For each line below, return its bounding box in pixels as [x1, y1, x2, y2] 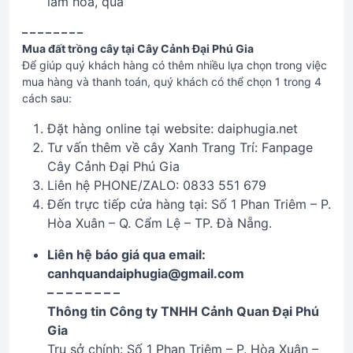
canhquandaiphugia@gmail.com [47, 266, 244, 281]
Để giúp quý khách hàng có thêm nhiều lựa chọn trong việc [22, 58, 327, 72]
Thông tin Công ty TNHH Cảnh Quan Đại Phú [47, 303, 319, 319]
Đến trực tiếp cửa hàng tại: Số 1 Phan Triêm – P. [47, 196, 331, 212]
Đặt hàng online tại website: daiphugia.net [47, 121, 298, 136]
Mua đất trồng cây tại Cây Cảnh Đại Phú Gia [22, 42, 254, 55]
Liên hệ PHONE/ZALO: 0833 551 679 [47, 177, 266, 193]
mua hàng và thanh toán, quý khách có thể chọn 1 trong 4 [22, 75, 321, 88]
